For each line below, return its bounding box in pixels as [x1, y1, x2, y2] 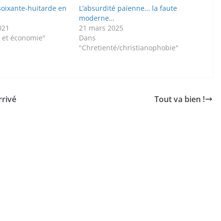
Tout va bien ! [154, 94, 205, 105]
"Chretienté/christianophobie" [79, 43, 179, 53]
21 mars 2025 [79, 23, 124, 33]
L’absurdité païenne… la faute [79, 3, 178, 13]
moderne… [79, 13, 115, 23]
